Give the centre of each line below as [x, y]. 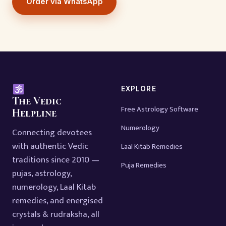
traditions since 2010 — [56, 160]
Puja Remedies [144, 165]
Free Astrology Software [160, 109]
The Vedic [37, 101]
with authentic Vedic [50, 147]
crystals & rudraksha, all [56, 215]
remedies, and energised [58, 201]
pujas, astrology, [42, 174]
